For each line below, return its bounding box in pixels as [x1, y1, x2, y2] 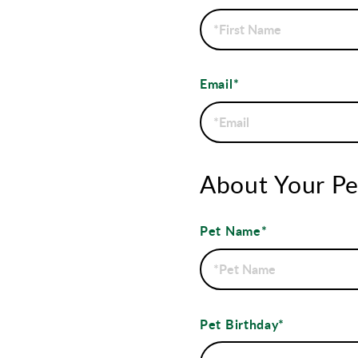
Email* [200, 74, 240, 93]
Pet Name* [200, 221, 268, 241]
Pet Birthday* [200, 314, 285, 333]
